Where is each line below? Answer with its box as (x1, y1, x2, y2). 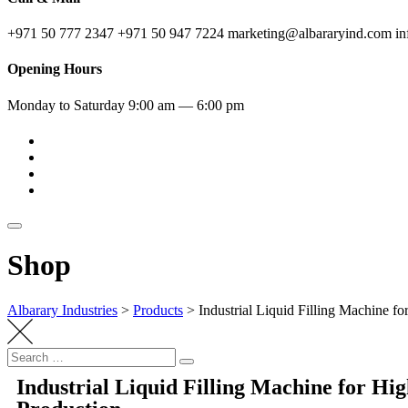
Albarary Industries (7, 301, 117, 318)
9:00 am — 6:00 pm (128, 97, 244, 113)
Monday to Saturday (7, 97, 125, 113)
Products (133, 301, 183, 318)
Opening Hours (7, 61, 102, 77)
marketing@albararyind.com (228, 25, 395, 42)
